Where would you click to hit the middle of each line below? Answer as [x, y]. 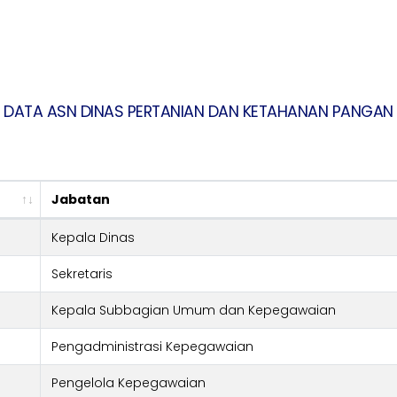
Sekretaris [82, 274]
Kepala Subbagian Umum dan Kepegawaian [194, 311]
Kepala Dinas [93, 238]
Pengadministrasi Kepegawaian [152, 347]
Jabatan [81, 200]
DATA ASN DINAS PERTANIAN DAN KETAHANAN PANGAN [198, 112]
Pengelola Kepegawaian [128, 383]
